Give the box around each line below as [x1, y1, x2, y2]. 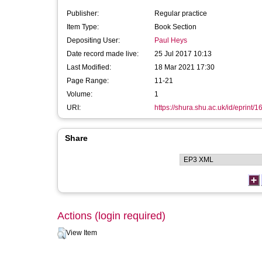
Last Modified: [67, 63, 111, 71]
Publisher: [67, 9, 99, 18]
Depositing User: [67, 36, 120, 44]
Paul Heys [154, 36, 187, 44]
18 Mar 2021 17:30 [154, 63, 215, 71]
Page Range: [67, 77, 109, 85]
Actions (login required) [57, 210, 166, 222]
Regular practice [154, 9, 207, 18]
